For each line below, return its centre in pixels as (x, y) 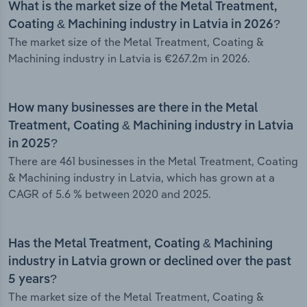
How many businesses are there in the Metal (133, 109)
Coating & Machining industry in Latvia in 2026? (144, 25)
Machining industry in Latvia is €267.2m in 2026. (129, 59)
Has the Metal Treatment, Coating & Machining (140, 244)
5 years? (33, 280)
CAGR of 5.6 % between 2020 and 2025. (110, 194)
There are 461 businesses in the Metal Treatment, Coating (153, 161)
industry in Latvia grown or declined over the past (150, 262)
